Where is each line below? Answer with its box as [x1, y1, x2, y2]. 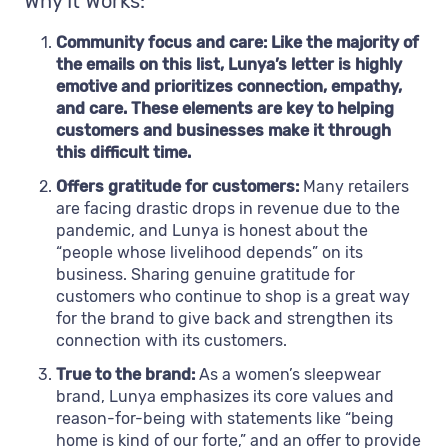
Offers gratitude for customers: [56, 177, 299, 197]
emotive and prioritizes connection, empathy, [56, 77, 402, 97]
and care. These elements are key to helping [56, 99, 394, 119]
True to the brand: [56, 365, 199, 385]
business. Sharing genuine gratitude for [56, 265, 355, 285]
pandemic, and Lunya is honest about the [56, 221, 368, 241]
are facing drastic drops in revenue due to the [56, 199, 400, 219]
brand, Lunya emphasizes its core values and [56, 387, 394, 407]
